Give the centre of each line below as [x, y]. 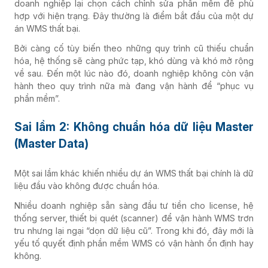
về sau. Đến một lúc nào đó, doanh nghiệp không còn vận [134, 73]
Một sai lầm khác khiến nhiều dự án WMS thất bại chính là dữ [134, 173]
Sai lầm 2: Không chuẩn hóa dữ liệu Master [134, 127]
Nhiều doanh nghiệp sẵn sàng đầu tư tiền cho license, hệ [134, 205]
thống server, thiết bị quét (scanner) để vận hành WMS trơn [134, 218]
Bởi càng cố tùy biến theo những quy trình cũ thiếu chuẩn [134, 48]
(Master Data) [51, 144]
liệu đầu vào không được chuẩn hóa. [87, 185]
